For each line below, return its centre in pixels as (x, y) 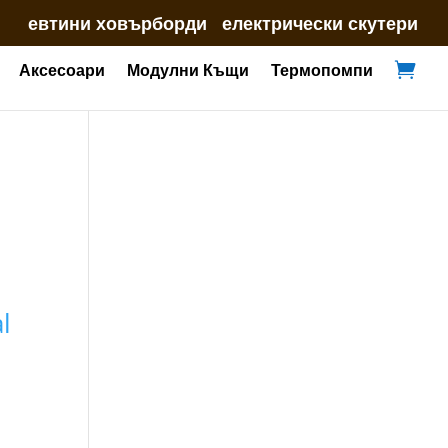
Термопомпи (322, 70)
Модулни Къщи (188, 70)
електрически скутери (320, 22)
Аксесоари (62, 70)
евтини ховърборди (117, 22)
